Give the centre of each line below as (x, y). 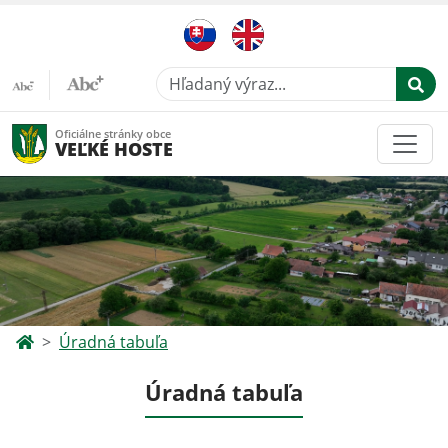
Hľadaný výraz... (214, 78)
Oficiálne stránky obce (113, 133)
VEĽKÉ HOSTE (114, 148)
